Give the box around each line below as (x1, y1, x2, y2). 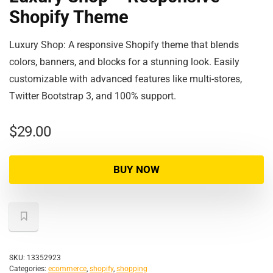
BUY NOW (113, 163, 160, 175)
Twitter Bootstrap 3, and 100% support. (9, 90, 176, 102)
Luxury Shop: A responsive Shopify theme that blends (9, 39, 239, 51)
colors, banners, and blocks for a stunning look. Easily (9, 56, 239, 68)
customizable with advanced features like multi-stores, (9, 73, 242, 85)
